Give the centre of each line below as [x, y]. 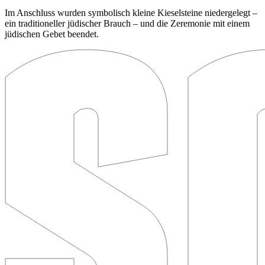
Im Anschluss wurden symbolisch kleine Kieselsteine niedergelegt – [131, 12]
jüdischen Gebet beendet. [52, 34]
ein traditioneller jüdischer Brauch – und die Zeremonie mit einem [127, 23]
